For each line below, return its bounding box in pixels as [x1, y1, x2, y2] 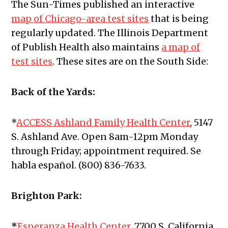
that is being [149, 13, 209, 25]
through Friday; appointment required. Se [11, 145, 202, 157]
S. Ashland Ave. [11, 131, 82, 143]
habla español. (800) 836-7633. [11, 159, 147, 172]
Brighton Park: [11, 190, 82, 202]
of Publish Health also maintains [11, 41, 162, 53]
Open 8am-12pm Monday [81, 131, 198, 143]
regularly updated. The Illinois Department [11, 27, 209, 39]
